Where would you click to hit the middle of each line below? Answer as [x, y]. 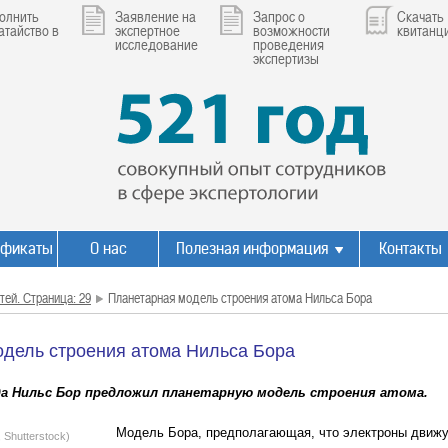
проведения [288, 44]
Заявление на [155, 16]
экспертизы [286, 58]
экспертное [147, 30]
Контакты [410, 248]
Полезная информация [251, 248]
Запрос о [279, 16]
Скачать [420, 16]
